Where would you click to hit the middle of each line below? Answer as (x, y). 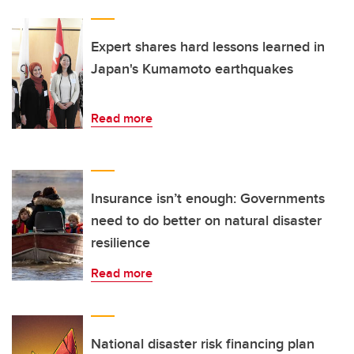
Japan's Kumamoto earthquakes (192, 68)
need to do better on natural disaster (206, 220)
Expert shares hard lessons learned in (208, 46)
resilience (121, 242)
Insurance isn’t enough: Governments (208, 198)
